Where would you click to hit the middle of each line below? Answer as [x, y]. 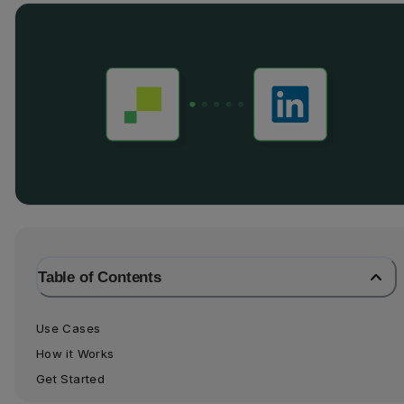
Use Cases [69, 328]
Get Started [70, 378]
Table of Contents [100, 276]
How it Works [75, 353]
